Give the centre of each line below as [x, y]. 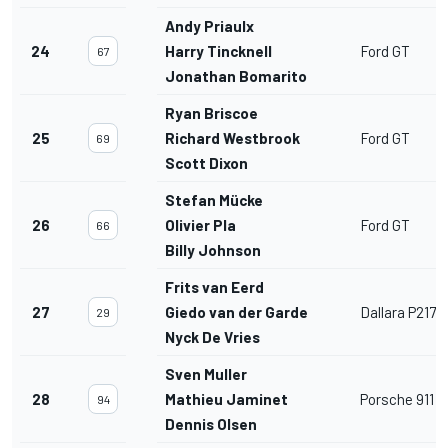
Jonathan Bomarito [236, 76]
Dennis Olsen [211, 424]
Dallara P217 [398, 312]
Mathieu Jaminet [226, 399]
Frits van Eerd [214, 287]
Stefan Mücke [214, 200]
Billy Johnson [213, 250]
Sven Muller [206, 374]
